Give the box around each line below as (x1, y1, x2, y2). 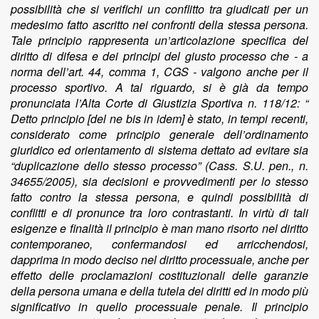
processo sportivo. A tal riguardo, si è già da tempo (11, 79, 308, 95)
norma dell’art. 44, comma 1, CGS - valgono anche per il (11, 63, 308, 80)
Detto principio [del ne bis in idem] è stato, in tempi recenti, (11, 110, 308, 127)
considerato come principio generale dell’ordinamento (11, 126, 308, 142)
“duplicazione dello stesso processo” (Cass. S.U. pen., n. (11, 157, 308, 174)
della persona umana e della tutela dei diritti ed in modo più (11, 283, 308, 299)
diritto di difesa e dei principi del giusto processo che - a (11, 48, 308, 64)
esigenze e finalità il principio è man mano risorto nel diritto (11, 220, 308, 236)
